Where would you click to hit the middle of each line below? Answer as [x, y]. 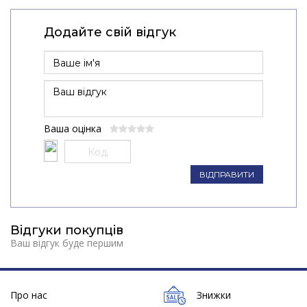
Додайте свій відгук [110, 33]
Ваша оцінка [76, 129]
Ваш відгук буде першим [67, 243]
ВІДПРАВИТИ [227, 174]
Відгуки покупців [67, 231]
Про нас [29, 295]
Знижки [213, 295]
